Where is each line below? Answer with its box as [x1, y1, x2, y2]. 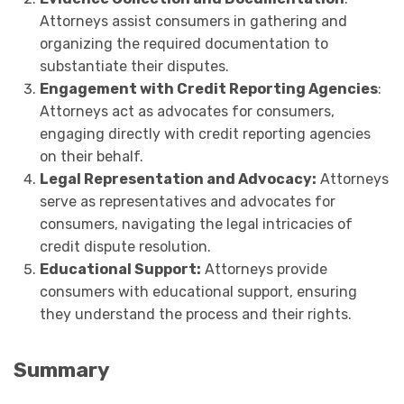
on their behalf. [39, 147, 143, 165]
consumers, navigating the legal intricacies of [39, 215, 353, 233]
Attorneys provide [200, 260, 327, 278]
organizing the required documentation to [39, 34, 328, 52]
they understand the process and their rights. [39, 305, 352, 323]
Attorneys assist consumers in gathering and [39, 12, 347, 30]
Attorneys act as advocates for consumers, [39, 102, 335, 120]
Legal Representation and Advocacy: [39, 170, 317, 188]
